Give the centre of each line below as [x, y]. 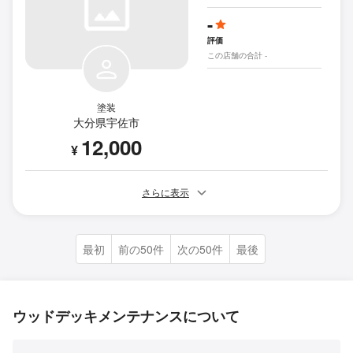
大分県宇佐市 [107, 123]
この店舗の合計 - [237, 56]
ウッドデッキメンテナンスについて [126, 316]
